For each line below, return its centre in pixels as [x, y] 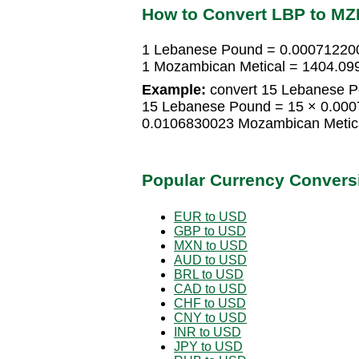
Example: [174, 90]
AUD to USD [210, 260]
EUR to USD [210, 216]
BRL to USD [209, 274]
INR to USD [208, 332]
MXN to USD [211, 245]
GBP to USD [210, 231]
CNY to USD [210, 317]
